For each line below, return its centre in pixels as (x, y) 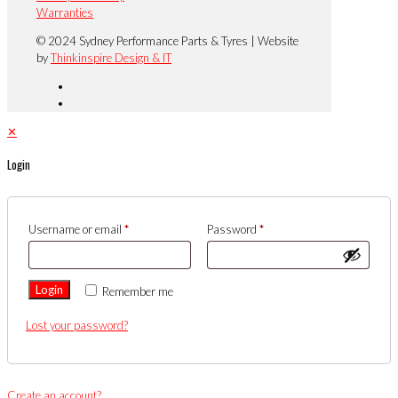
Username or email (76, 230)
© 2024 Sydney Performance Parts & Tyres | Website (167, 41)
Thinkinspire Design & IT (111, 58)
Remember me (138, 291)
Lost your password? (77, 325)
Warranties (65, 13)
